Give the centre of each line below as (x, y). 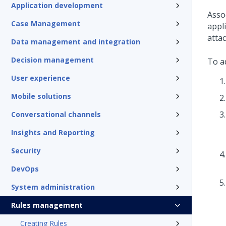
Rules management (47, 205)
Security (26, 151)
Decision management (52, 60)
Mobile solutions (41, 96)
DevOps (25, 169)
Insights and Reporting (53, 132)
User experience (41, 78)
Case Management (46, 23)
